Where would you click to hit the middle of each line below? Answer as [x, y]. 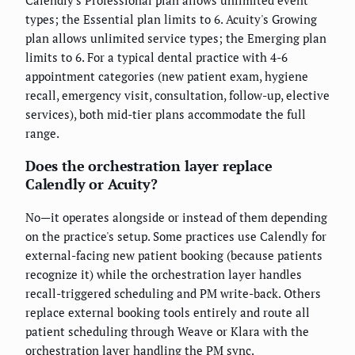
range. [42, 133]
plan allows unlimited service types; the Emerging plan [176, 38]
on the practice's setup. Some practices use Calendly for [176, 236]
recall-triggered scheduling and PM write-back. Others [173, 293]
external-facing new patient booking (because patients [174, 255]
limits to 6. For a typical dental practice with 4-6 [157, 57]
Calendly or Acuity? [92, 183]
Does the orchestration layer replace [149, 165]
